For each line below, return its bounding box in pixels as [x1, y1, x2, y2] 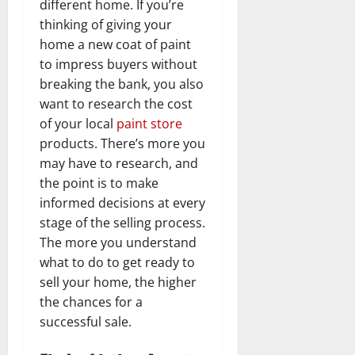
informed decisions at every [40, 193, 205, 212]
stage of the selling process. [40, 213, 205, 231]
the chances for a [40, 292, 143, 311]
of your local [40, 114, 116, 132]
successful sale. [40, 312, 132, 330]
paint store [116, 114, 182, 132]
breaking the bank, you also [40, 74, 204, 93]
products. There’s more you [40, 134, 205, 152]
